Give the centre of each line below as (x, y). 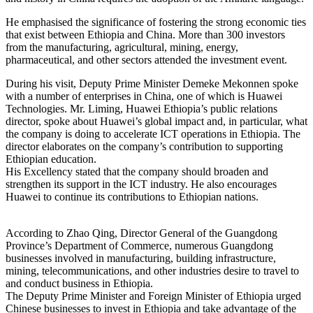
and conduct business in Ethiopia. (79, 283)
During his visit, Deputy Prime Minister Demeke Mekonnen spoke (152, 83)
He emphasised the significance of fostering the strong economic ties (156, 22)
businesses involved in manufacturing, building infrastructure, (141, 258)
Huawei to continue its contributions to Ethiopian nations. (132, 196)
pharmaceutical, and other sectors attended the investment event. (146, 59)
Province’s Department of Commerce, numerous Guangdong (139, 245)
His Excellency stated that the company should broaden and (137, 171)
